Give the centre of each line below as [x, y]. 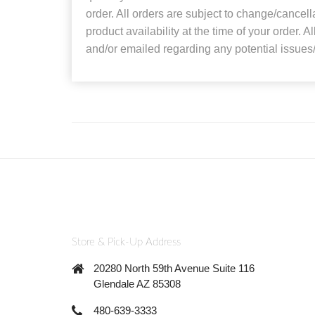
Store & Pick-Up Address [126, 242]
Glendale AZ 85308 [137, 283]
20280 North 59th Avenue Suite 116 [174, 268]
